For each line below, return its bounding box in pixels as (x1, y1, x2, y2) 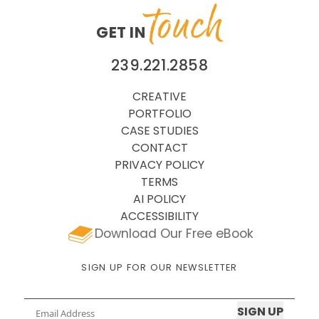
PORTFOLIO (127, 109, 192, 121)
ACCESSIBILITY (120, 211, 199, 224)
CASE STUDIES (120, 126, 199, 138)
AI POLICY (133, 194, 186, 206)
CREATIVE (132, 92, 187, 104)
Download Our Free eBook (94, 229, 253, 241)
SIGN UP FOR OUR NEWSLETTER (81, 263, 238, 273)
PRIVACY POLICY (115, 160, 204, 172)
